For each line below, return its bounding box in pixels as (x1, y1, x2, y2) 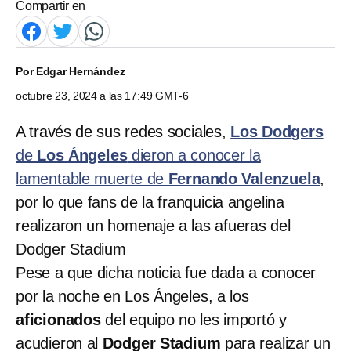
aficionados (16, 310, 101, 328)
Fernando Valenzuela (168, 169, 320, 187)
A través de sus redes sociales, (16, 122, 231, 140)
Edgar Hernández (35, 64, 125, 78)
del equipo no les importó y (100, 310, 287, 328)
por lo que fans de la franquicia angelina (16, 193, 284, 211)
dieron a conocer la (127, 146, 261, 164)
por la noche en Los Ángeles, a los (16, 287, 249, 305)
